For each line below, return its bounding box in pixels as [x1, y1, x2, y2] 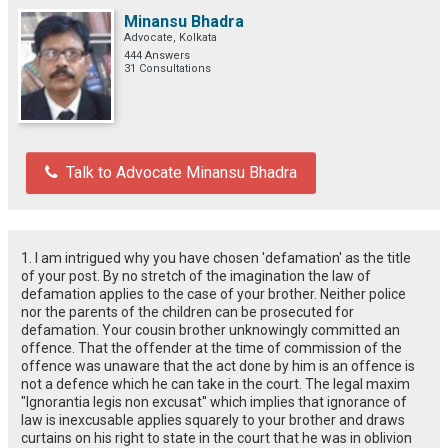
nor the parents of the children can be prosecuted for [21, 303, 354, 320]
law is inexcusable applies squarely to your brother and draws [21, 411, 405, 428]
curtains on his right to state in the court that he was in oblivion [21, 429, 412, 446]
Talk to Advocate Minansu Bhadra [66, 162, 297, 182]
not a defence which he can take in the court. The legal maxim [21, 375, 410, 392]
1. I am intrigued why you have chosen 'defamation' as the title [21, 249, 411, 266]
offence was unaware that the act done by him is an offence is [21, 357, 415, 374]
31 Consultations [124, 61, 211, 75]
